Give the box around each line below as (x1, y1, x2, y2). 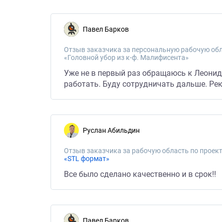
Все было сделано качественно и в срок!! (64, 169, 216, 179)
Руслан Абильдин (87, 126, 140, 134)
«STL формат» (64, 155, 110, 163)
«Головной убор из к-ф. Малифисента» (64, 54, 189, 61)
